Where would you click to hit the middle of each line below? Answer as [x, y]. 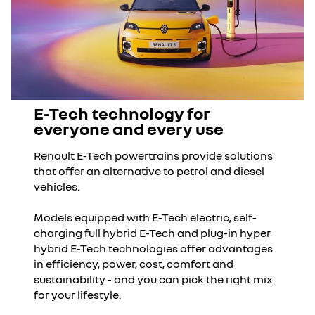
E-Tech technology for [122, 113]
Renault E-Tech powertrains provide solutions [153, 155]
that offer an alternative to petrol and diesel [149, 171]
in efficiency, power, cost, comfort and [134, 264]
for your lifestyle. [77, 295]
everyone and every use [129, 128]
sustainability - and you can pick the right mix [153, 279]
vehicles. [59, 186]
